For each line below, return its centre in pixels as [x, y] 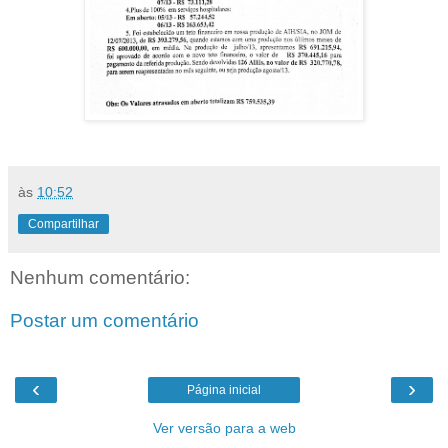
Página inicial [224, 389]
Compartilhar [63, 223]
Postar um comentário [104, 321]
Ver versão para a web [224, 427]
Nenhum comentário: [100, 277]
